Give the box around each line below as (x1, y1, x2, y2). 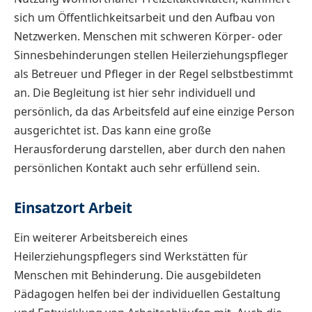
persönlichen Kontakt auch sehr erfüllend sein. (14, 160, 260, 176)
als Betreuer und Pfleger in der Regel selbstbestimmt (14, 66, 293, 82)
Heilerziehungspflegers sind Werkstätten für (14, 249, 248, 265)
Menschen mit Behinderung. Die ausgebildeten (14, 267, 261, 283)
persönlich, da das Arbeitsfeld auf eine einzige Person (14, 104, 295, 120)
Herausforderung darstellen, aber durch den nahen (14, 141, 286, 157)
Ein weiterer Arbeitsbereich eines (14, 230, 188, 246)
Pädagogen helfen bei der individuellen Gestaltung (14, 286, 281, 302)
